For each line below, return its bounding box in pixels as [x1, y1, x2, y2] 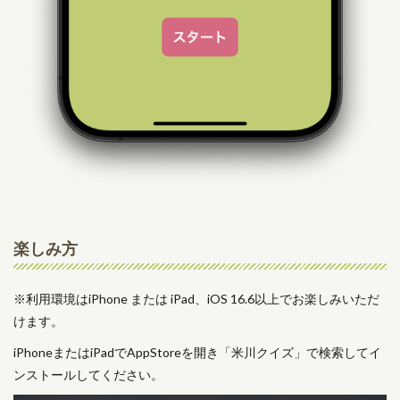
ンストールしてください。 [13, 367, 163, 383]
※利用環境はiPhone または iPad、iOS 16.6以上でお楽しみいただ [13, 291, 379, 307]
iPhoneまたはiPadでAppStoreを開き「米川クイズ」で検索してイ [13, 345, 381, 361]
